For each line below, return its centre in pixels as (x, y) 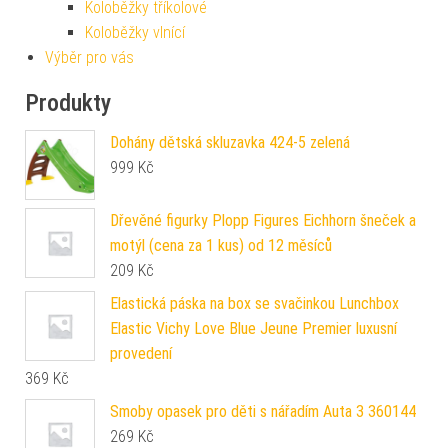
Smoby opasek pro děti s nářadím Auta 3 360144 (263, 411)
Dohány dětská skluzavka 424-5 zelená (230, 142)
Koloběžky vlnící (135, 32)
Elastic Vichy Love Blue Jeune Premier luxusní (253, 328)
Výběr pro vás (89, 57)
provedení (141, 353)
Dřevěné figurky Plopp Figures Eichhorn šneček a (263, 220)
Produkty (68, 102)
